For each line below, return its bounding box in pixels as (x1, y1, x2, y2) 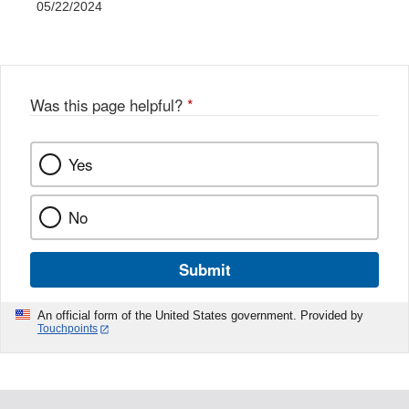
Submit (178, 258, 231, 281)
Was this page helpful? (30, 94, 187, 117)
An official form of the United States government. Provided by (37, 309, 363, 323)
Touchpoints (37, 322, 98, 336)
